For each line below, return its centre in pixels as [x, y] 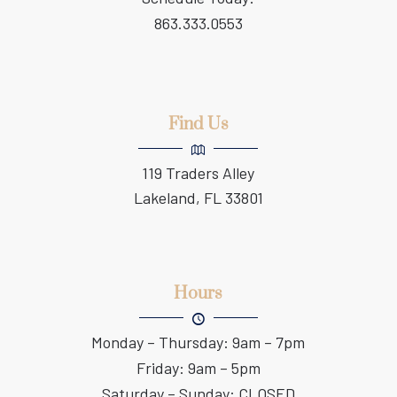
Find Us [198, 124]
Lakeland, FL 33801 [198, 197]
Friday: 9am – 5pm [198, 367]
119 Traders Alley [198, 172]
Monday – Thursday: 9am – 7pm [198, 342]
